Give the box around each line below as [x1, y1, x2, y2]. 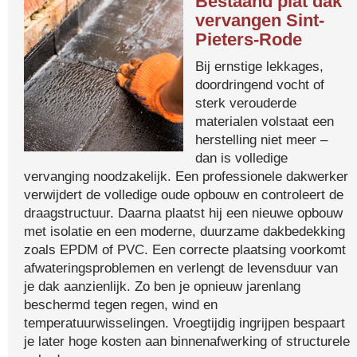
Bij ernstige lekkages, [195, 58, 324, 74]
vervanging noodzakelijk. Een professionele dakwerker [24, 168, 348, 184]
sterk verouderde [195, 95, 296, 111]
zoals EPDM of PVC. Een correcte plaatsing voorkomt [24, 241, 346, 257]
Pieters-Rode [195, 29, 302, 49]
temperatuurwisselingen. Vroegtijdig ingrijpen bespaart [24, 315, 345, 331]
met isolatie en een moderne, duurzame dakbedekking [24, 223, 345, 239]
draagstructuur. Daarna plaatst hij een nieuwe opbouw [24, 205, 343, 221]
